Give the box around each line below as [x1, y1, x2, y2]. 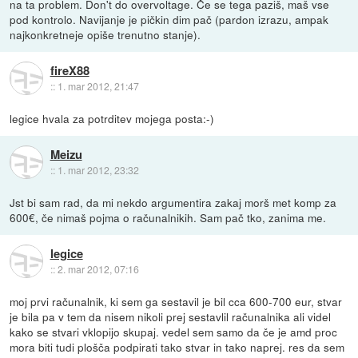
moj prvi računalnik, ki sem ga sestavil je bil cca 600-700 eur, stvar [10, 292, 343, 309]
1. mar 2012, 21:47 [57, 79, 139, 93]
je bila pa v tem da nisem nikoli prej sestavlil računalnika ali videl [10, 308, 332, 324]
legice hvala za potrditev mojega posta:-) [10, 109, 215, 126]
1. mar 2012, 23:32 [57, 163, 139, 177]
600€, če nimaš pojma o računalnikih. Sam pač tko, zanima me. [10, 209, 327, 225]
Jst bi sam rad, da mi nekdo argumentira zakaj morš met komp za [10, 193, 337, 210]
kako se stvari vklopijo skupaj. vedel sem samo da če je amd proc [10, 323, 338, 340]
